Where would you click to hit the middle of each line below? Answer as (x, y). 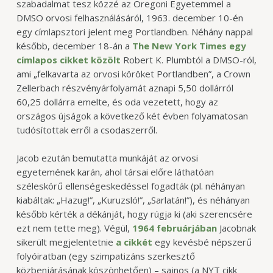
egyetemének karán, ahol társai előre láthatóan (115, 172)
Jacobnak (236, 228)
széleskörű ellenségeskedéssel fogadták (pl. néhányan (130, 186)
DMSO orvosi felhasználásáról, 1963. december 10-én (129, 18)
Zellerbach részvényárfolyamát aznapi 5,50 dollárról (125, 88)
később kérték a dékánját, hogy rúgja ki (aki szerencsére (134, 214)
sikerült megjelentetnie (66, 242)
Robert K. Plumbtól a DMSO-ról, (188, 60)
